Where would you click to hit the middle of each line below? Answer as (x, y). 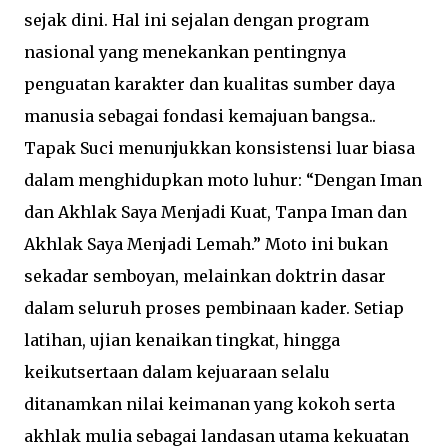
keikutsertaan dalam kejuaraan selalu (177, 371)
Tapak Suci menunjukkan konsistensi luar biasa (219, 147)
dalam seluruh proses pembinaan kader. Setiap (214, 307)
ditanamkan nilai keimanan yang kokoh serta (209, 403)
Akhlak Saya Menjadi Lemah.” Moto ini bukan (206, 243)
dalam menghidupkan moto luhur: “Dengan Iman (223, 179)
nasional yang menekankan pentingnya (185, 51)
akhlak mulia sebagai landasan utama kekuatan (216, 435)
